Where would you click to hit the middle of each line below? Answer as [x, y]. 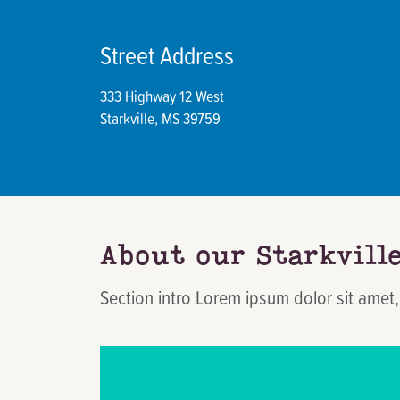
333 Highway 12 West [162, 96]
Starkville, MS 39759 [160, 118]
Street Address [167, 55]
